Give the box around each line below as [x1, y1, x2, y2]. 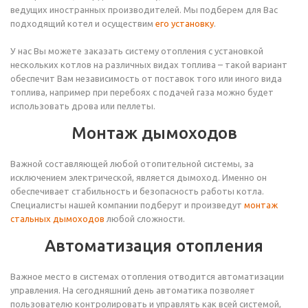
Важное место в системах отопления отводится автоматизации [10, 272, 284, 281]
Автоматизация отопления [45, 236, 263, 255]
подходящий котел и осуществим [10, 19, 155, 28]
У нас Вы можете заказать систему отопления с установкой [10, 46, 263, 56]
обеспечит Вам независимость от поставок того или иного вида [10, 74, 282, 83]
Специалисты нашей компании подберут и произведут [10, 200, 244, 210]
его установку [155, 19, 214, 28]
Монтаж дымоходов [71, 124, 237, 142]
